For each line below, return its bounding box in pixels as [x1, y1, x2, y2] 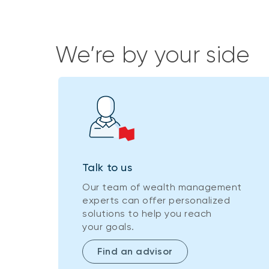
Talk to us [82, 160, 132, 174]
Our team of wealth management [82, 181, 242, 193]
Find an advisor [97, 245, 173, 257]
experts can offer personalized [82, 194, 230, 206]
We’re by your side [55, 41, 250, 68]
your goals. [82, 220, 137, 232]
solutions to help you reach [82, 207, 212, 219]
